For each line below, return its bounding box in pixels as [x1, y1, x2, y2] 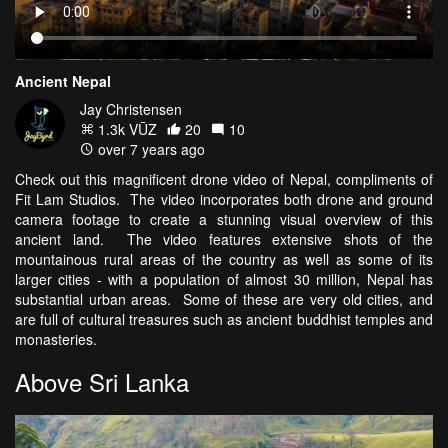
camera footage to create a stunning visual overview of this [15, 209, 433, 230]
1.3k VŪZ [94, 119, 157, 140]
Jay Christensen [80, 99, 182, 120]
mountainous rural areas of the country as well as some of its [15, 249, 433, 270]
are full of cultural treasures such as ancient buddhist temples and [15, 309, 433, 330]
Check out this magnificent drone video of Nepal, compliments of [15, 169, 433, 190]
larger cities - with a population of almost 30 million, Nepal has [15, 269, 433, 290]
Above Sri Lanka [15, 364, 189, 400]
